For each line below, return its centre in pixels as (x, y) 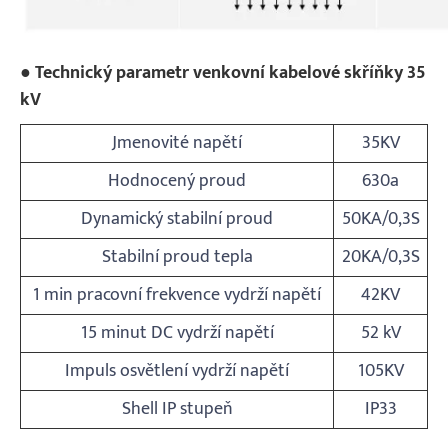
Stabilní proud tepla (177, 256)
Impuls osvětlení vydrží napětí (177, 370)
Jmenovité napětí (177, 142)
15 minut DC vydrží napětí (177, 332)
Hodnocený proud (177, 180)
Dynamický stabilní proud (177, 218)
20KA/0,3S (380, 256)
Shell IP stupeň (177, 408)
